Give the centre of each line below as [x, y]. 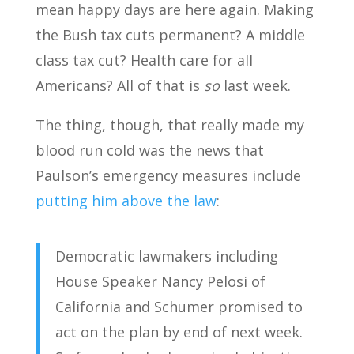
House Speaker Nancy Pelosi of [160, 281]
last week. [255, 85]
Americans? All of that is [119, 85]
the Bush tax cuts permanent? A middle [170, 35]
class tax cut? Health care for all [144, 60]
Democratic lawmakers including [166, 256]
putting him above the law [126, 201]
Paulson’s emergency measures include [168, 175]
